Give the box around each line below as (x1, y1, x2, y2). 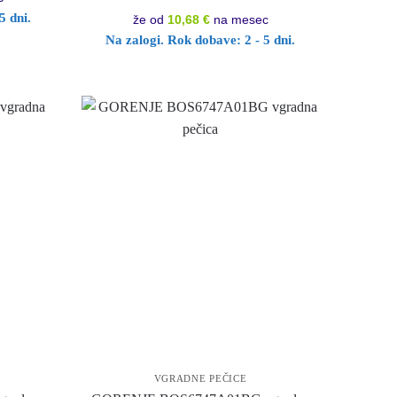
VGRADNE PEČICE (153, 372, 247, 384)
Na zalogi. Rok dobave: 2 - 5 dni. (105, 32, 296, 47)
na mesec (209, 12, 269, 27)
